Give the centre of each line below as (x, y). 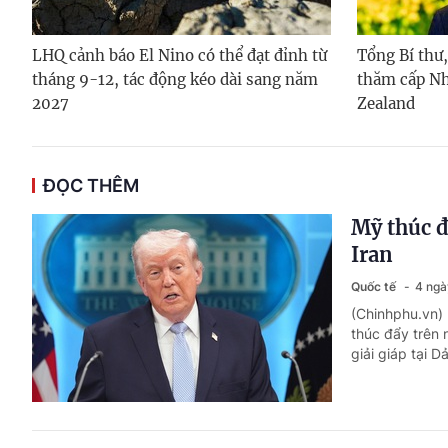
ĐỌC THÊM (91, 185)
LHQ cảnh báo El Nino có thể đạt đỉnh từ (179, 55)
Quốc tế (375, 286)
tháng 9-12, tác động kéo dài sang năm (175, 79)
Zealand (386, 103)
